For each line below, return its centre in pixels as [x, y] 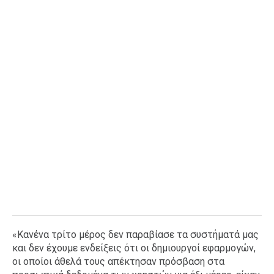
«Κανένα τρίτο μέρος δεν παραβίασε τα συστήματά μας [135, 235]
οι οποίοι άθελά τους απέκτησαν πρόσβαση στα [118, 261]
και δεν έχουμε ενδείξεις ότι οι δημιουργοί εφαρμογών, [134, 248]
